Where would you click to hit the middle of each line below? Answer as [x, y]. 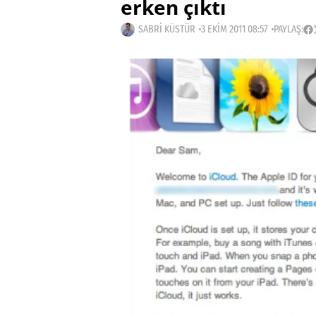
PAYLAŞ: [288, 29]
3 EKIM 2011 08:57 [235, 29]
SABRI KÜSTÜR [167, 29]
